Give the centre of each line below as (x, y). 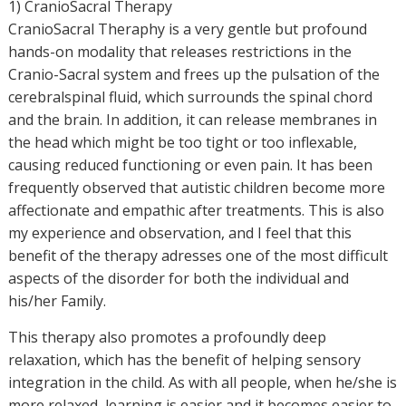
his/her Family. (57, 301)
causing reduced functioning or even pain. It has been (190, 165)
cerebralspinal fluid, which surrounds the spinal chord (190, 97)
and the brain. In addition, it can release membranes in (192, 120)
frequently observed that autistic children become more (196, 188)
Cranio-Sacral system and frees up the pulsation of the (193, 74)
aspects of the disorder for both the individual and (178, 278)
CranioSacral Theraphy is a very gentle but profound (187, 29)
